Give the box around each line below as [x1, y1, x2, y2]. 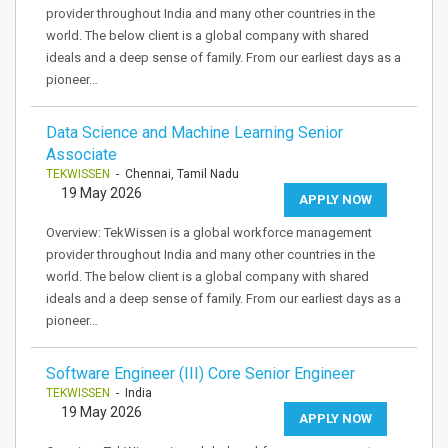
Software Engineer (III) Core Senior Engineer [46, 364, 355, 383]
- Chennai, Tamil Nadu [110, 167, 239, 181]
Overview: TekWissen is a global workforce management [46, 225, 372, 240]
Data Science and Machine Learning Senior [46, 123, 343, 142]
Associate [46, 145, 117, 164]
